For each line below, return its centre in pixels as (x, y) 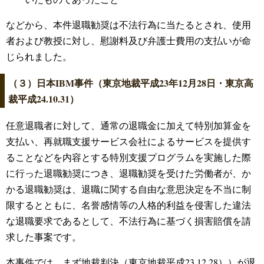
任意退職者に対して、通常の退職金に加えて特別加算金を (128, 126)
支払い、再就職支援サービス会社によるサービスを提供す (128, 141)
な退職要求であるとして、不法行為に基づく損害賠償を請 (128, 221)
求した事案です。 (44, 237)
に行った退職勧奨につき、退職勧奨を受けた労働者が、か (128, 173)
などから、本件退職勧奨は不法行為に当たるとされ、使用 (128, 25)
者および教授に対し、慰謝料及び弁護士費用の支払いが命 (128, 41)
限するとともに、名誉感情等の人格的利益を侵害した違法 (128, 205)
